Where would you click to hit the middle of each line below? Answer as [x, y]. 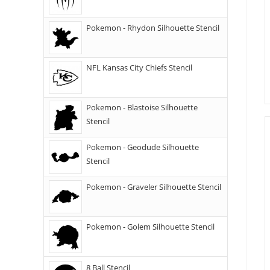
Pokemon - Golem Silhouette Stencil [150, 227]
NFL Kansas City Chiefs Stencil [139, 67]
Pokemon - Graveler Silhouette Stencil [154, 187]
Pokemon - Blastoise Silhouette [142, 107]
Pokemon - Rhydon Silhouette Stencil [153, 28]
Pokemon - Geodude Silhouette [143, 147]
